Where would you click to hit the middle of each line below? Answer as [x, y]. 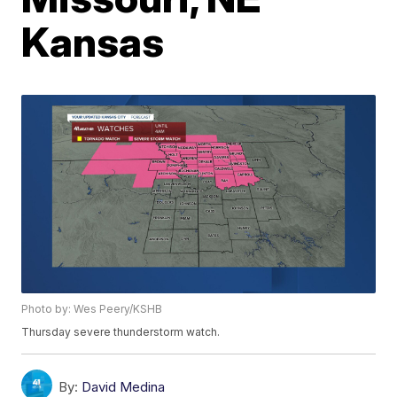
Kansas [93, 42]
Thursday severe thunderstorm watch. [121, 332]
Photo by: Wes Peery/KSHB [92, 309]
